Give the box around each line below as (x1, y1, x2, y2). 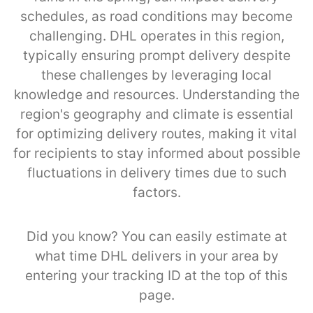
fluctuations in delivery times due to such (27, 164, 286, 181)
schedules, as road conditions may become (20, 8, 293, 24)
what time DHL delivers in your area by (34, 247, 279, 264)
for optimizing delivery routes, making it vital (16, 125, 297, 142)
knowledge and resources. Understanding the (13, 86, 300, 103)
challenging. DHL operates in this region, (29, 27, 284, 44)
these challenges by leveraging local (41, 66, 272, 83)
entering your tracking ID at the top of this (25, 267, 288, 284)
